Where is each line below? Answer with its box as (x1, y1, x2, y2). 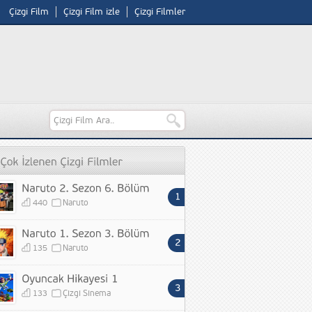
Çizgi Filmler (134, 6, 185, 17)
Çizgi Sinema (63, 288, 111, 299)
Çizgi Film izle (63, 6, 120, 17)
